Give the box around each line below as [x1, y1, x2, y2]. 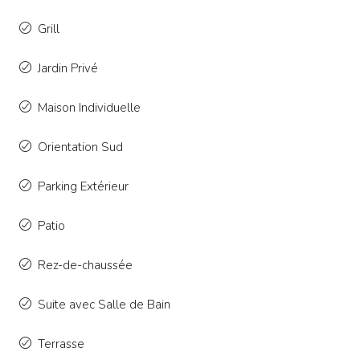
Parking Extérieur [38, 178, 129, 195]
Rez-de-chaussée [38, 257, 133, 274]
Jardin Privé [38, 60, 98, 77]
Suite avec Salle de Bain [38, 297, 170, 313]
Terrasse [38, 336, 84, 353]
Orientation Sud [38, 139, 123, 156]
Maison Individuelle [38, 100, 141, 117]
